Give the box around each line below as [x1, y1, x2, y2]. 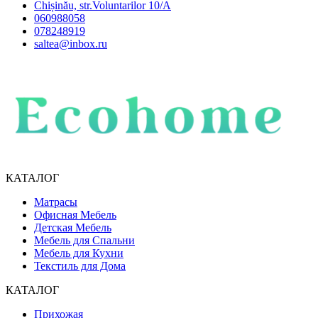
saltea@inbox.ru [34, 37, 107, 50]
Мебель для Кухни [34, 246, 124, 259]
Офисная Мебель [34, 208, 116, 221]
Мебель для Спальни [34, 234, 135, 246]
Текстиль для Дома [34, 259, 126, 272]
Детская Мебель [34, 221, 111, 234]
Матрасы [34, 195, 77, 208]
